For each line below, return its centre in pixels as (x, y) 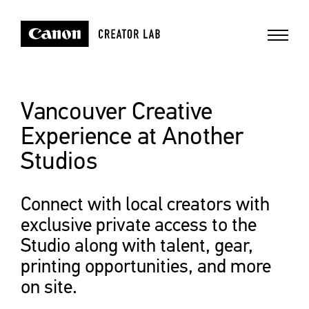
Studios (59, 160)
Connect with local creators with (145, 203)
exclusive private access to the (139, 224)
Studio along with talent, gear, (137, 245)
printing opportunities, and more (146, 266)
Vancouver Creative (117, 111)
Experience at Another (132, 136)
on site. (49, 286)
